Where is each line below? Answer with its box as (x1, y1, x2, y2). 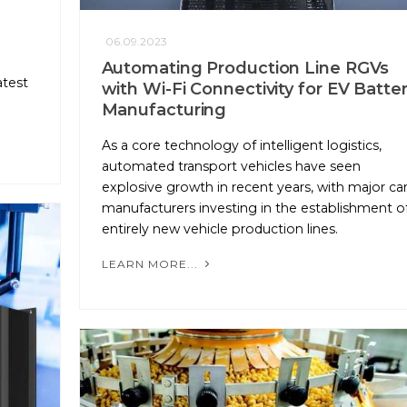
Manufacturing (101, 100, 227, 121)
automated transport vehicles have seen (101, 158, 361, 175)
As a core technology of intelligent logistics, (101, 137, 382, 154)
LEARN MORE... (101, 256, 202, 271)
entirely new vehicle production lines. (101, 221, 338, 238)
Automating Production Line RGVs (101, 58, 390, 79)
